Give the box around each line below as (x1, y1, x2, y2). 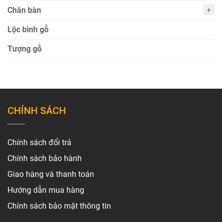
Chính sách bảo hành (7, 153, 82, 163)
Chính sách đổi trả (7, 137, 71, 147)
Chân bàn (7, 5, 41, 15)
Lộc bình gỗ (7, 24, 49, 34)
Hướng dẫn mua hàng (7, 185, 84, 195)
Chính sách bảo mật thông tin (7, 201, 111, 211)
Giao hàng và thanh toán (7, 169, 94, 179)
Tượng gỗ (7, 44, 42, 54)
